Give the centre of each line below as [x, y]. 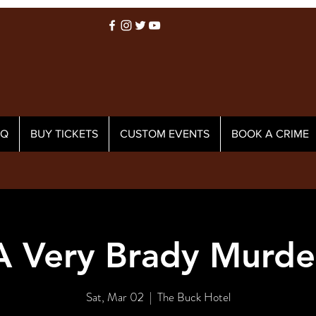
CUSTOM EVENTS [165, 134]
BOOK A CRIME [270, 134]
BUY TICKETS [64, 134]
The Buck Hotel [194, 297]
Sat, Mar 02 [115, 297]
